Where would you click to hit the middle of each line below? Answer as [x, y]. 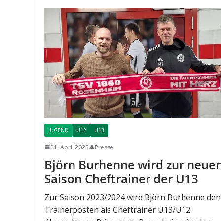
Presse [104, 147]
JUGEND [59, 130]
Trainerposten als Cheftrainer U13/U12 [118, 209]
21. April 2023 [70, 147]
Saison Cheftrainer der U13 [122, 178]
